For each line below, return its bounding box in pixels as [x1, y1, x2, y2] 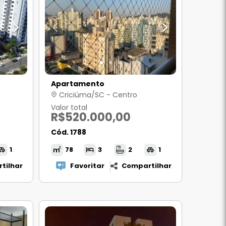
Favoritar [70, 161, 105, 171]
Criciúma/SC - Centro [56, 90, 137, 100]
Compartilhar [121, 161, 172, 171]
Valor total [50, 102, 87, 112]
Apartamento [50, 79, 104, 89]
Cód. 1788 [50, 127, 86, 137]
